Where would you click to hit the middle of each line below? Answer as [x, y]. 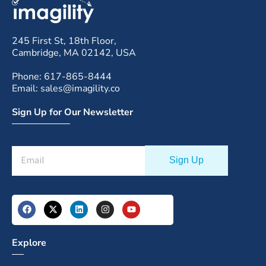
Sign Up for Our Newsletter [72, 112]
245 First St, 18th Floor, [64, 41]
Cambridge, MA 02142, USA [74, 53]
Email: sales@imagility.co [66, 88]
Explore [29, 243]
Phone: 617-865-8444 [62, 76]
